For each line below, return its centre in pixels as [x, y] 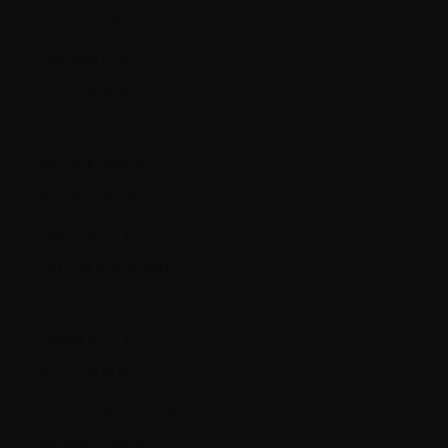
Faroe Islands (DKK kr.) [171, 303]
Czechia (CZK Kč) [131, 128]
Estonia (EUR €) [128, 233]
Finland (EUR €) [128, 338]
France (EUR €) [123, 373]
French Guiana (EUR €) [171, 408]
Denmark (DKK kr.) [143, 163]
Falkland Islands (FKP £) [183, 268]
